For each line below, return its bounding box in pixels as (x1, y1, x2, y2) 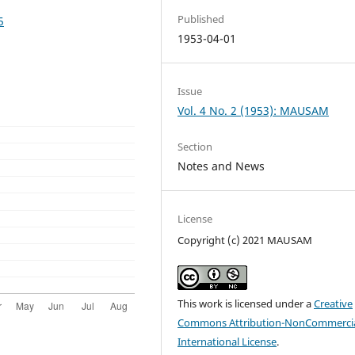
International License (177, 334, 277, 349)
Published (177, 11, 225, 26)
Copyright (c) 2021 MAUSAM (177, 232, 313, 247)
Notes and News (177, 158, 265, 174)
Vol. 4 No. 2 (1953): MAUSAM (177, 102, 330, 118)
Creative (314, 296, 353, 311)
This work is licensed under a (177, 296, 315, 311)
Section (177, 139, 213, 154)
